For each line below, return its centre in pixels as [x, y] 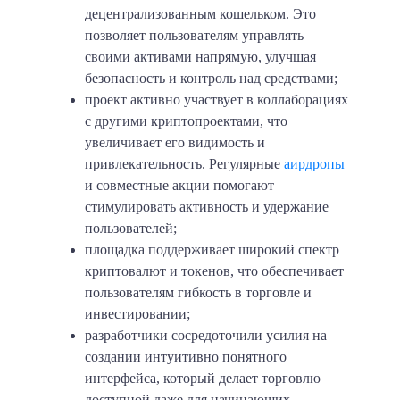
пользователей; [131, 228]
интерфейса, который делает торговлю [203, 378]
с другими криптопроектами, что [186, 121]
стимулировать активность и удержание [207, 206]
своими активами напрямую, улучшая [200, 56]
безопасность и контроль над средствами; [211, 78]
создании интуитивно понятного [186, 356]
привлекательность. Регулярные [184, 163]
